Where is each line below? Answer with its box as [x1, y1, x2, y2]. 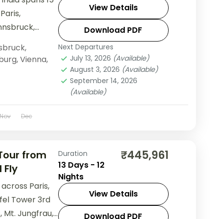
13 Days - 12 [58, 159, 105, 171]
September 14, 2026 [69, 75, 137, 86]
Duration [58, 149, 88, 159]
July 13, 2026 [69, 53, 113, 63]
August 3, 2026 [69, 64, 122, 74]
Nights [58, 171, 84, 183]
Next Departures [58, 42, 113, 52]
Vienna [20, 53, 46, 65]
